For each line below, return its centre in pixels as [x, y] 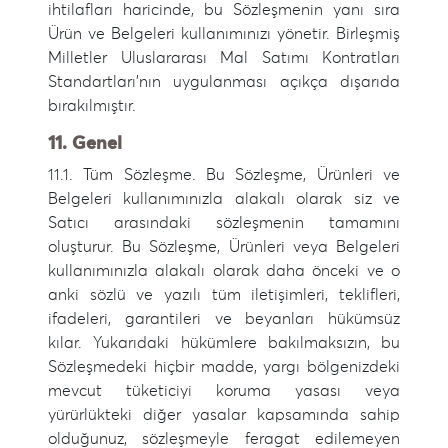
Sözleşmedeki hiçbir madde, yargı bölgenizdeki [224, 367]
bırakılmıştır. [92, 106]
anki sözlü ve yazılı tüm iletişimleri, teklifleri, [224, 295]
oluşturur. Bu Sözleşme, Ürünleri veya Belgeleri [224, 247]
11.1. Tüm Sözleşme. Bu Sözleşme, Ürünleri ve [224, 175]
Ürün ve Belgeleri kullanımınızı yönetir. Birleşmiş [224, 34]
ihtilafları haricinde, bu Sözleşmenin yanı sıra [224, 10]
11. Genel [85, 144]
